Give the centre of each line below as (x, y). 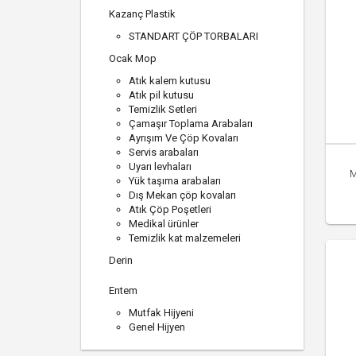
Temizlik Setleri (163, 110)
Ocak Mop (133, 59)
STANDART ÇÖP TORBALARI (193, 37)
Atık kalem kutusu (170, 81)
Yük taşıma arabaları (175, 181)
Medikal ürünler (164, 224)
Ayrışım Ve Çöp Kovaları (184, 138)
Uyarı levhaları (160, 167)
